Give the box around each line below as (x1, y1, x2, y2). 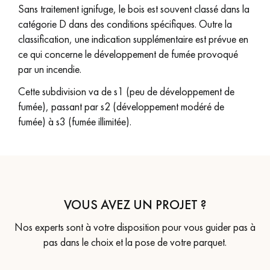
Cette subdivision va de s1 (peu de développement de (18, 84, 234, 98)
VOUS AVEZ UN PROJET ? (64, 196, 206, 213)
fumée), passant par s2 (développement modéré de (18, 99, 224, 113)
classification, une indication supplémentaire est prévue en (18, 32, 248, 46)
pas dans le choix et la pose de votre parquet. (43, 235, 227, 249)
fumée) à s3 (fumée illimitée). (18, 115, 131, 128)
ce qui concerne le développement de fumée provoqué (18, 47, 238, 61)
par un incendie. (18, 62, 81, 76)
